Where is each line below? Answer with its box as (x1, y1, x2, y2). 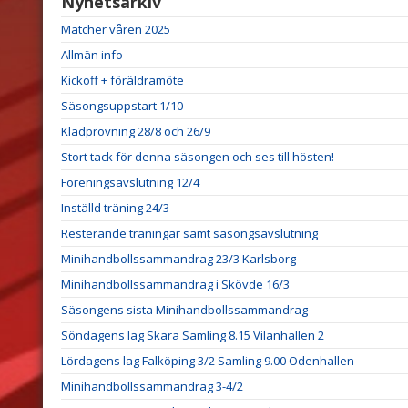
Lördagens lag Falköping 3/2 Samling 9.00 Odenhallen (61, 352, 354, 369)
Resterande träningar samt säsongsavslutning (61, 224, 318, 241)
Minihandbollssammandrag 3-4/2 (61, 377, 243, 394)
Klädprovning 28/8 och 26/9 (61, 122, 210, 139)
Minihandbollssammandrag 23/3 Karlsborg (61, 250, 296, 267)
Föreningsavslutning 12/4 (61, 173, 199, 190)
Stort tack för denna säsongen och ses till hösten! (61, 148, 334, 165)
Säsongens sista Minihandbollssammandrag (61, 301, 308, 318)
